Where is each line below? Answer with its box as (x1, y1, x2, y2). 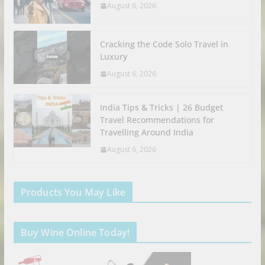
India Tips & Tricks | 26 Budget (99, 102, 223, 114)
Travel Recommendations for (99, 114, 214, 126)
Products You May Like (20, 186, 126, 199)
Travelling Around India (99, 127, 193, 138)
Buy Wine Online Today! (20, 226, 130, 240)
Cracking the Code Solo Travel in (99, 38, 228, 50)
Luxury (99, 51, 127, 63)
